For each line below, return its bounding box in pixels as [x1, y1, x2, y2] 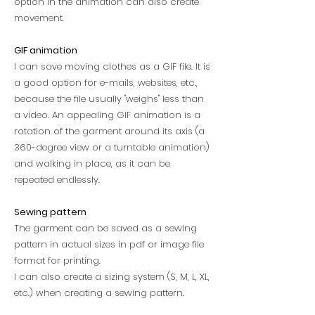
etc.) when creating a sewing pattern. [14, 286, 184, 300]
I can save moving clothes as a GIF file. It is [14, 60, 210, 73]
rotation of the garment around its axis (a [14, 124, 205, 138]
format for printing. [14, 254, 101, 267]
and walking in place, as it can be [14, 157, 170, 170]
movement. [14, 11, 64, 25]
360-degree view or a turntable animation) [14, 141, 210, 154]
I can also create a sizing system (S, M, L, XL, [14, 270, 210, 283]
